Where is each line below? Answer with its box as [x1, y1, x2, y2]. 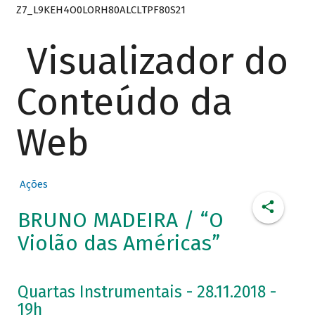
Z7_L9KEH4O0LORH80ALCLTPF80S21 [15, 3, 186, 16]
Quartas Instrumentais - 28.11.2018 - [17, 283, 276, 302]
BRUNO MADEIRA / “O [17, 207, 224, 233]
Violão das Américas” [17, 231, 220, 257]
